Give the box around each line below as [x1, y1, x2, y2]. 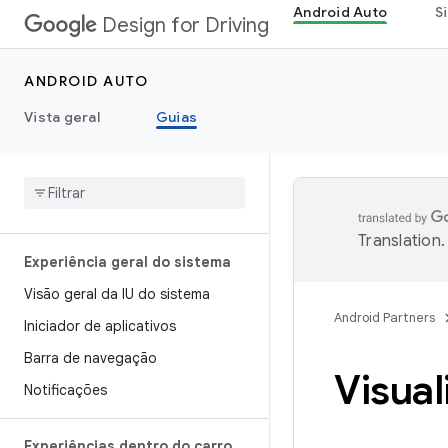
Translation [358, 231, 441, 251]
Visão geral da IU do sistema [24, 285, 210, 303]
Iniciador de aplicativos [24, 317, 176, 335]
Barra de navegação [24, 349, 157, 367]
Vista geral [24, 108, 100, 126]
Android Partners [334, 309, 435, 326]
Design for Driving [102, 13, 269, 38]
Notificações [24, 381, 107, 399]
